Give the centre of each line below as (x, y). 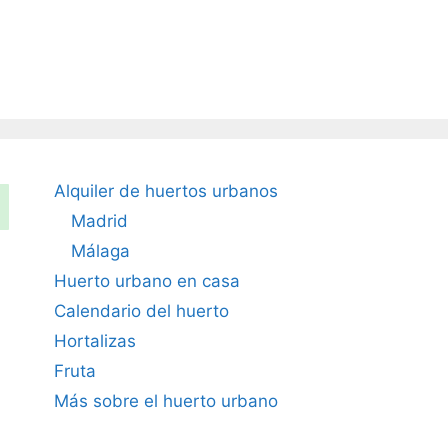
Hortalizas (94, 341)
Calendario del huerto (141, 311)
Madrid (99, 221)
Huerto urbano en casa (146, 281)
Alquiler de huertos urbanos (165, 191)
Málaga (100, 251)
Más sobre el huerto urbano (165, 401)
